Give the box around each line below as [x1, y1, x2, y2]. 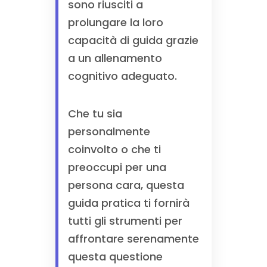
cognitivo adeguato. [67, 69, 177, 83]
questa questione [67, 249, 163, 264]
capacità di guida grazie [67, 33, 198, 48]
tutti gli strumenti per [67, 213, 182, 228]
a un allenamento [67, 51, 162, 66]
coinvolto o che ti [67, 142, 161, 157]
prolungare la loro [67, 15, 163, 30]
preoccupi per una [67, 160, 166, 175]
